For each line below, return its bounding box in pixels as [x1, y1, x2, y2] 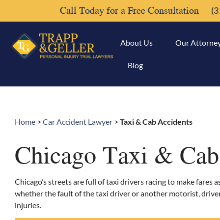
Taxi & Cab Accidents [120, 117, 192, 126]
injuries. [15, 200, 41, 210]
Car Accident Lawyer [43, 117, 112, 126]
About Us [120, 38, 153, 47]
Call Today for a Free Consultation [60, 3, 199, 17]
